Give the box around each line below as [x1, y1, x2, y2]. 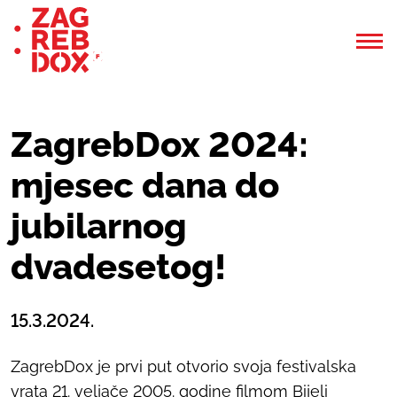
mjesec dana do [11, 163, 279, 206]
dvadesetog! [11, 245, 226, 287]
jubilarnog [11, 204, 187, 246]
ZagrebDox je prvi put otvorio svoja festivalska [11, 356, 356, 376]
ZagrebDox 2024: [11, 122, 308, 165]
